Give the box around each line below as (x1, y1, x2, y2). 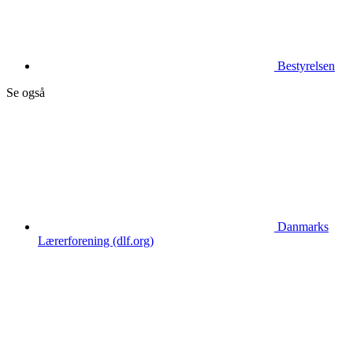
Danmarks (277, 220, 329, 234)
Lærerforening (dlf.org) (38, 234, 154, 248)
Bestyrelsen (277, 59, 335, 73)
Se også (6, 86, 45, 100)
